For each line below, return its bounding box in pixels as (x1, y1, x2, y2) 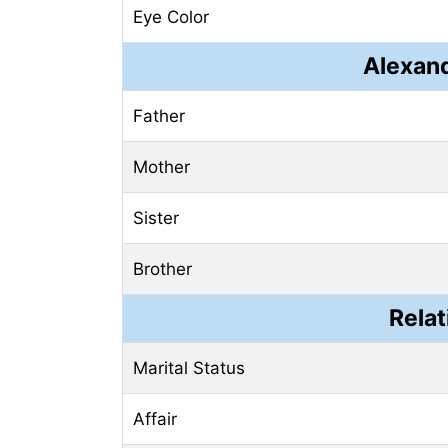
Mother (133, 156, 190, 177)
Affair (133, 408, 177, 429)
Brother (133, 258, 192, 279)
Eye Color (133, 6, 209, 27)
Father (133, 105, 185, 126)
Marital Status (133, 357, 245, 378)
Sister (133, 207, 179, 228)
